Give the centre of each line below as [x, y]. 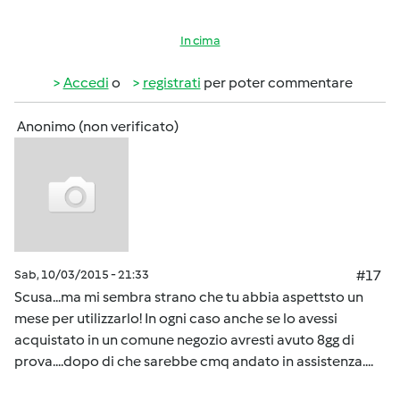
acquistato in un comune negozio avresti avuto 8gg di [184, 340]
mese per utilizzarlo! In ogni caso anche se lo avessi [176, 318]
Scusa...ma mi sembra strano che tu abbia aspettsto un [189, 297]
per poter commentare [276, 83]
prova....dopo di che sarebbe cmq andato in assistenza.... [195, 361]
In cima [200, 41]
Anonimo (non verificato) [98, 126]
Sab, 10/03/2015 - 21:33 [82, 275]
